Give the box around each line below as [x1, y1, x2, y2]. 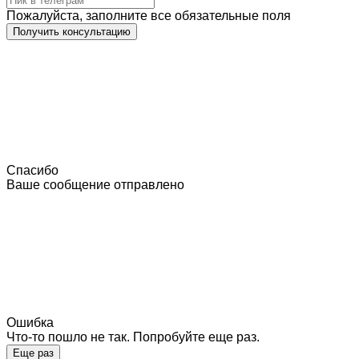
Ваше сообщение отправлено [6, 177, 184, 192]
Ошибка [6, 315, 54, 329]
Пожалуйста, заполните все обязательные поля [6, 8, 291, 22]
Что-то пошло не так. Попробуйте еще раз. [6, 329, 260, 344]
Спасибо [6, 163, 58, 177]
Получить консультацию [13, 25, 131, 38]
